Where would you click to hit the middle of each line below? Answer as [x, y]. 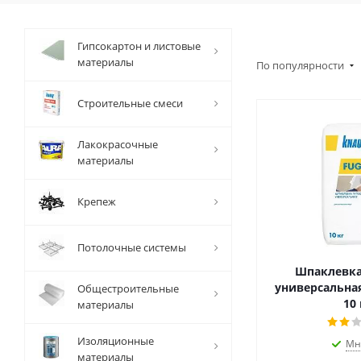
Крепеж [97, 201]
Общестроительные [128, 288]
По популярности [301, 65]
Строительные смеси [130, 103]
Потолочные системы [132, 247]
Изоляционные [116, 341]
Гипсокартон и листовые [139, 46]
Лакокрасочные [118, 144]
